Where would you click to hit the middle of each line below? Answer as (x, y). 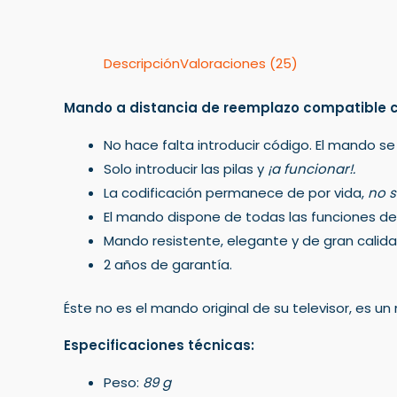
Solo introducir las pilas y (186, 168)
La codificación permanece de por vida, (236, 192)
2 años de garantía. (168, 264)
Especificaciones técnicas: (159, 345)
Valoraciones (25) (239, 63)
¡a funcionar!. (311, 168)
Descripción (142, 63)
